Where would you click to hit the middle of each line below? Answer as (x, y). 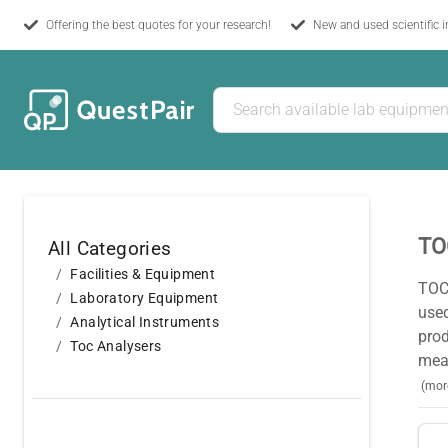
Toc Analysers (116, 346)
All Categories (110, 248)
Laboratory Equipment (144, 298)
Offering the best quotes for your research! (158, 24)
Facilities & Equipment (143, 274)
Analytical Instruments (145, 322)
